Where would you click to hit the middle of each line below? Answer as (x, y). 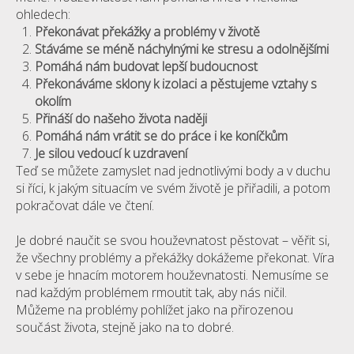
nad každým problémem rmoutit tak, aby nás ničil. (151, 292)
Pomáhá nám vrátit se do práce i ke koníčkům (163, 136)
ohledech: (43, 14)
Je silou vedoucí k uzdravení (113, 153)
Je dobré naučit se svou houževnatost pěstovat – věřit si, (173, 240)
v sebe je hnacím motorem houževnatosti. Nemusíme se (172, 275)
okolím (55, 101)
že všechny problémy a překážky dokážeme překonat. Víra (175, 258)
